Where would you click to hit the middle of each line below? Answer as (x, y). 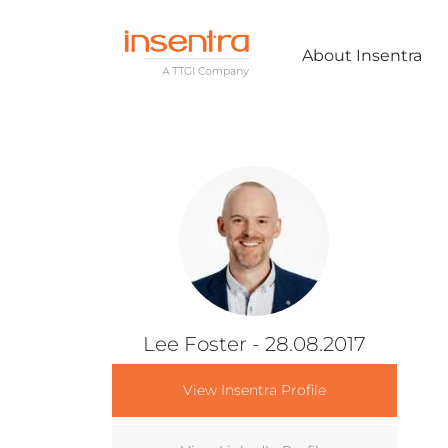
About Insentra (362, 55)
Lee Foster (194, 343)
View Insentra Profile (254, 389)
